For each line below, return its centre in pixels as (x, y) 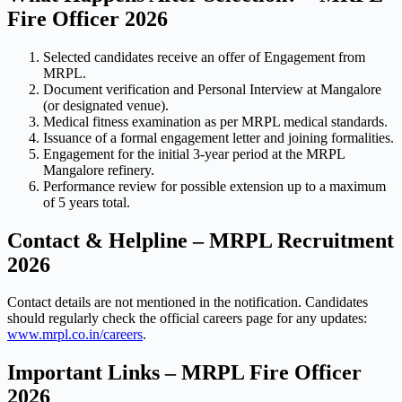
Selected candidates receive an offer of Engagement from (204, 57)
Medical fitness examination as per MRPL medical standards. (215, 121)
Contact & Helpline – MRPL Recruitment (201, 240)
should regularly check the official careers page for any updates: (187, 319)
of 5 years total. (87, 202)
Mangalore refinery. (99, 170)
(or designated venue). (106, 105)
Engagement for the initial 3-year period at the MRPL (194, 153)
